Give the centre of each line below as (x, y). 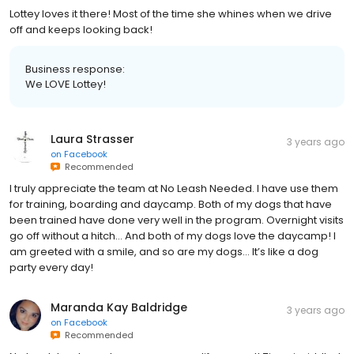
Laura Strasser (92, 139)
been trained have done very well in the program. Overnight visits (177, 220)
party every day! (51, 267)
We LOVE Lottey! (66, 84)
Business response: (75, 69)
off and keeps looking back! (81, 29)
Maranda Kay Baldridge (119, 307)
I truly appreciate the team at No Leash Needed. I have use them (174, 188)
